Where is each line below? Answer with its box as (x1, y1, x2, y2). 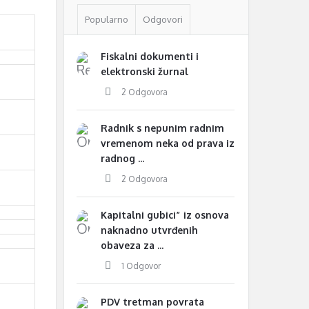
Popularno (85, 14, 128, 25)
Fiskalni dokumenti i (101, 50, 199, 62)
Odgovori (143, 14, 183, 25)
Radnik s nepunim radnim (101, 122, 224, 134)
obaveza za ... (101, 239, 163, 251)
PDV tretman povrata (101, 296, 204, 308)
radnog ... (101, 152, 144, 164)
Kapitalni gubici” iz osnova (101, 209, 229, 221)
